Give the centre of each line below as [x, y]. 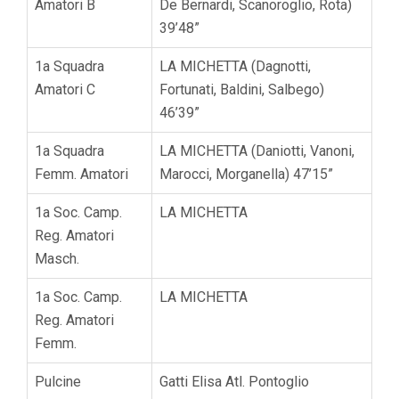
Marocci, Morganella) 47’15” [246, 174]
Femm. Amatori [81, 174]
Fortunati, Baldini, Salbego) [242, 89]
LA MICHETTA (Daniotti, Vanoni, [257, 151]
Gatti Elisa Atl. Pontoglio [234, 381]
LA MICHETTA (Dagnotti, [235, 66]
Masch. [57, 258]
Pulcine [58, 381]
